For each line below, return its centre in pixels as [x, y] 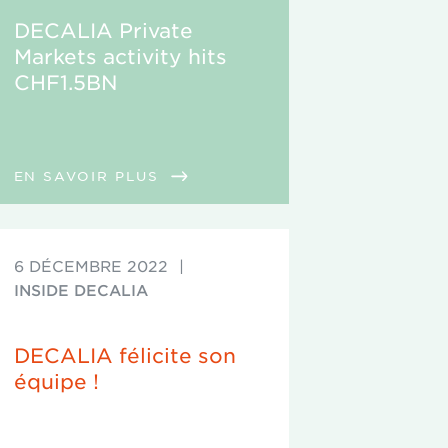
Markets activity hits [120, 56]
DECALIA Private [103, 30]
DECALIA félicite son [124, 355]
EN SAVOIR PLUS [89, 175]
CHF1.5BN [65, 82]
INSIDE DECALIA [80, 289]
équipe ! [56, 381]
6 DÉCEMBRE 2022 [90, 265]
